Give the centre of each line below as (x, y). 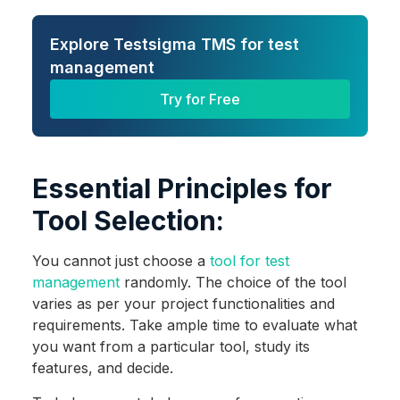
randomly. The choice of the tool (233, 282)
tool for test (249, 260)
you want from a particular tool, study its (171, 346)
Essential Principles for (182, 188)
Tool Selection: (128, 220)
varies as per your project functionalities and (183, 303)
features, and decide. (102, 367)
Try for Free (200, 99)
